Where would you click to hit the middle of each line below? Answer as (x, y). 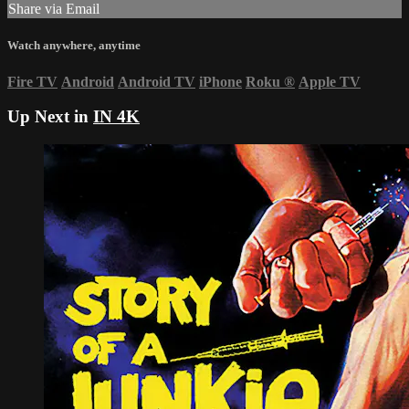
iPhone (220, 81)
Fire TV (32, 81)
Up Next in (50, 117)
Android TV (157, 81)
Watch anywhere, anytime (74, 46)
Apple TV (330, 81)
